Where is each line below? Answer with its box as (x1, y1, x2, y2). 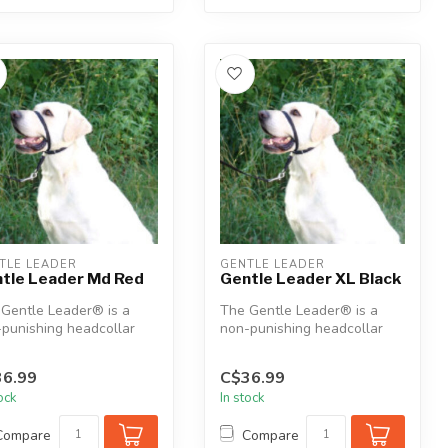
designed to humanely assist (219, 337, 402, 357)
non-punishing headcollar (219, 319, 383, 339)
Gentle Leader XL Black (219, 269, 401, 289)
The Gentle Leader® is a (219, 301, 378, 321)
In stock (219, 389, 265, 408)
